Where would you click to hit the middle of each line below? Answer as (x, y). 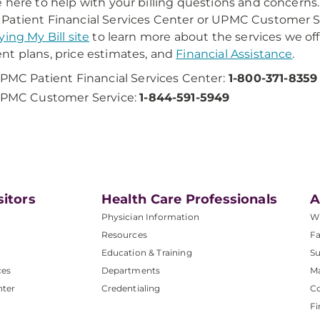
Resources (124, 235)
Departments (131, 270)
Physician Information (150, 217)
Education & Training (146, 252)
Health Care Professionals (189, 199)
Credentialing (131, 288)
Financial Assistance (234, 54)
